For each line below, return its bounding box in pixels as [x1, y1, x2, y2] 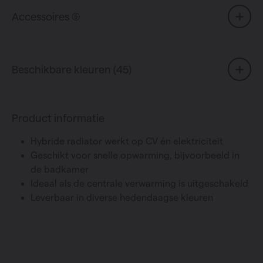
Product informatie [12, 112, 104, 124]
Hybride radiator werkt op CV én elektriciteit [31, 136, 223, 147]
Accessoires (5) [12, 10, 80, 22]
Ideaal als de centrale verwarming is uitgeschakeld [31, 178, 248, 189]
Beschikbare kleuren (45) [12, 63, 131, 75]
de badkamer [31, 164, 89, 175]
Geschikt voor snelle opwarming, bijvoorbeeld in [31, 150, 240, 161]
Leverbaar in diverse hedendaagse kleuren [31, 193, 213, 203]
